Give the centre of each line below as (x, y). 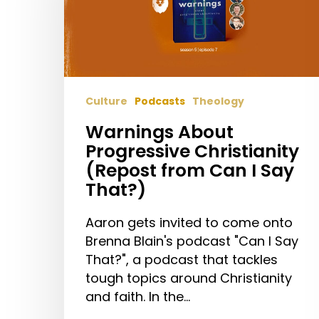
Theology (218, 101)
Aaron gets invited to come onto (189, 223)
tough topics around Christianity (189, 278)
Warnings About (159, 132)
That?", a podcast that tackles (182, 260)
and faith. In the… (138, 297)
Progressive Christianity (192, 152)
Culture (106, 101)
